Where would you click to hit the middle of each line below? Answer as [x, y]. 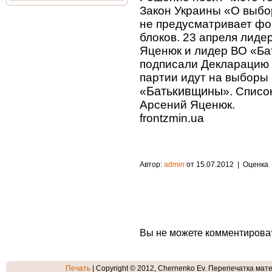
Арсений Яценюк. [189, 105]
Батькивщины [185, 91]
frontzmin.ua [172, 118]
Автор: [152, 165]
